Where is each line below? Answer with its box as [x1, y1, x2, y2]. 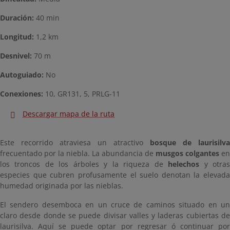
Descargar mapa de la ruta [23, 109, 114, 119]
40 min [34, 13, 60, 23]
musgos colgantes [156, 148, 219, 159]
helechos [168, 159, 200, 169]
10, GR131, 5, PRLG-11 [43, 89, 120, 99]
